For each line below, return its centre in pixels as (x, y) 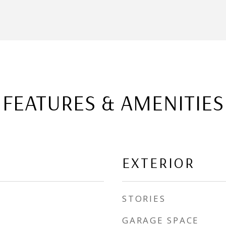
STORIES (144, 199)
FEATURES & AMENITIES (113, 102)
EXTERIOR (158, 162)
